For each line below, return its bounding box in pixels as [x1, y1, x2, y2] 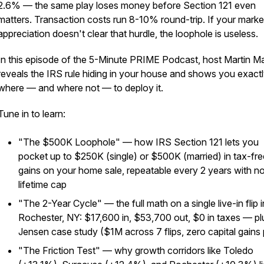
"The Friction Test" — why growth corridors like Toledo [18, 245, 253, 256]
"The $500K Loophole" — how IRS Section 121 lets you [18, 136, 259, 148]
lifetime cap [18, 179, 67, 190]
